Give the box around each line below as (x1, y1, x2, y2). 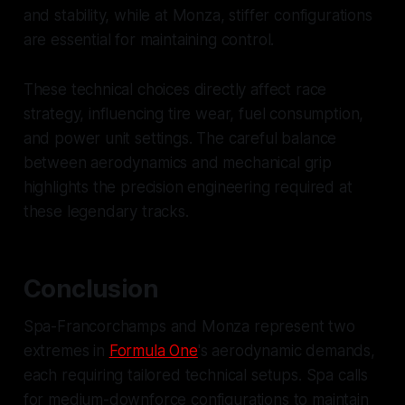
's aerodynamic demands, (197, 342, 375, 361)
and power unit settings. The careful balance (23, 129, 337, 148)
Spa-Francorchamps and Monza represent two (23, 317, 355, 336)
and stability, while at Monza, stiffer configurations (23, 6, 372, 25)
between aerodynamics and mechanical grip (23, 154, 332, 173)
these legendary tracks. (23, 202, 189, 221)
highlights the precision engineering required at (23, 178, 353, 197)
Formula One (108, 342, 198, 361)
